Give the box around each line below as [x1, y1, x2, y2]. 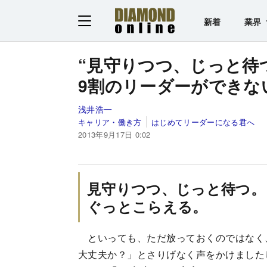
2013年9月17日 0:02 [78, 128, 151, 140]
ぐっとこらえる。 [87, 195, 207, 216]
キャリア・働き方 [78, 116, 142, 128]
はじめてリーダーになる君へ [151, 116, 255, 128]
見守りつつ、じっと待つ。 [87, 178, 265, 198]
